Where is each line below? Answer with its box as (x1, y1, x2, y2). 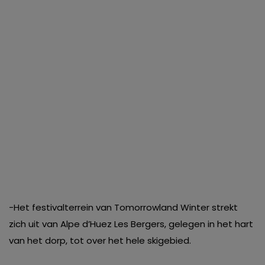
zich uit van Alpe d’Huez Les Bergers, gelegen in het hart (9, 218, 253, 231)
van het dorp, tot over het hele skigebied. (9, 234, 191, 247)
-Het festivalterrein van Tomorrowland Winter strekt (9, 201, 238, 214)
